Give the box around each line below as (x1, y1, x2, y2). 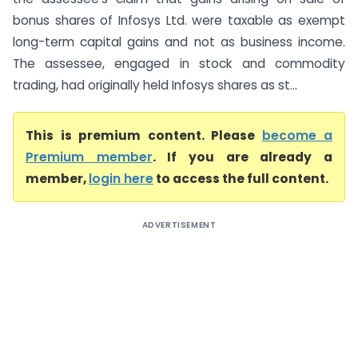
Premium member (26, 149, 153, 165)
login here (89, 170, 153, 187)
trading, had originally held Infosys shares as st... (13, 77, 297, 93)
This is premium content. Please (26, 127, 262, 144)
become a (261, 127, 332, 144)
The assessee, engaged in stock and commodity (13, 55, 345, 72)
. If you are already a (152, 149, 333, 165)
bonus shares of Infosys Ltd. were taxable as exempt (13, 12, 345, 29)
